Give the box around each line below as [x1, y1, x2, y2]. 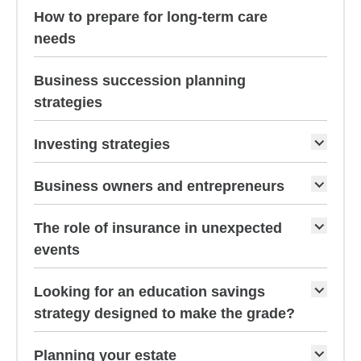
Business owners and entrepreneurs [34, 178, 284, 194]
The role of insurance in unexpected [34, 220, 282, 236]
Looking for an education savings [34, 284, 265, 300]
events [34, 242, 80, 258]
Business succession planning [34, 73, 246, 89]
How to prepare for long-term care [34, 9, 268, 25]
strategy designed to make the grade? [34, 305, 295, 322]
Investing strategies [34, 136, 170, 152]
